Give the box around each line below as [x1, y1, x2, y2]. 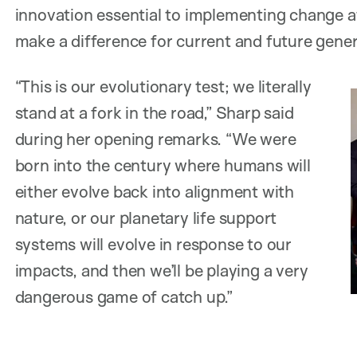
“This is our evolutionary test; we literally [14, 75, 312, 96]
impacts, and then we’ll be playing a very [14, 259, 308, 280]
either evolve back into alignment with [14, 180, 295, 202]
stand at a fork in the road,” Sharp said [14, 101, 294, 123]
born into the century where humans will [14, 154, 311, 175]
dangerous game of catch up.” [14, 285, 233, 307]
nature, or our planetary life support [14, 206, 277, 228]
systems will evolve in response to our [14, 233, 292, 254]
